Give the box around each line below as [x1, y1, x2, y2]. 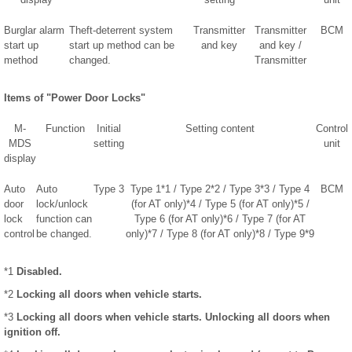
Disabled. [16, 266, 62, 278]
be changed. [36, 228, 92, 240]
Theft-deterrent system [69, 24, 173, 37]
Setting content [185, 123, 255, 135]
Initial [97, 123, 121, 135]
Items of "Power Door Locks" [4, 92, 145, 104]
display [4, 152, 36, 165]
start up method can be [69, 39, 174, 52]
